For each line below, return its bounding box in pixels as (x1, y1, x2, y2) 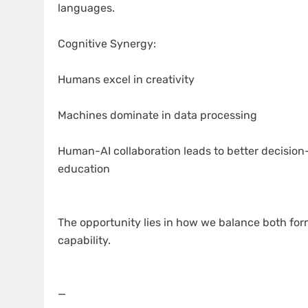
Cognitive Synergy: (58, 37, 156, 51)
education (58, 162, 110, 176)
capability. (58, 234, 111, 247)
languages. (58, 1, 115, 15)
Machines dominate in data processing (58, 109, 257, 122)
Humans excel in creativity (58, 73, 195, 87)
